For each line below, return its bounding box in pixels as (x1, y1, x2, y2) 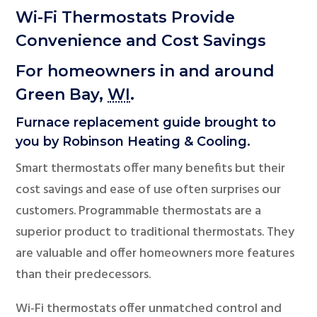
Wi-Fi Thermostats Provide (16, 8, 236, 27)
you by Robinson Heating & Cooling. (16, 134, 251, 149)
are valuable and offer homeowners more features (16, 243, 295, 264)
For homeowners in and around (16, 62, 275, 81)
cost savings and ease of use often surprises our (16, 180, 282, 200)
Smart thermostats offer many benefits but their (16, 158, 286, 179)
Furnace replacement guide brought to (16, 115, 277, 130)
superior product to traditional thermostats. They (16, 222, 295, 243)
